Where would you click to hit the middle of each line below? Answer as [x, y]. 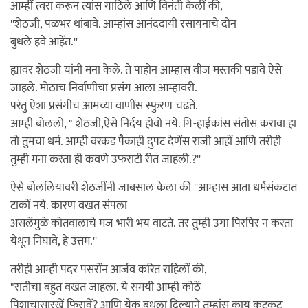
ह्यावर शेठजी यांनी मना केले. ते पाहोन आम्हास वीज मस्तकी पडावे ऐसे [146, 70]
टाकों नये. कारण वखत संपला [69, 206]
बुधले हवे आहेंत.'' [44, 42]
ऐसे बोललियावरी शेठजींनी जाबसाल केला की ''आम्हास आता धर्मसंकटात [154, 188]
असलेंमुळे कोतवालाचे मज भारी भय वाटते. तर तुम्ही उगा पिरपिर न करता [152, 223]
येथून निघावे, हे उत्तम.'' [54, 241]
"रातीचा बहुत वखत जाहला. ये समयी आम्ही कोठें [106, 287]
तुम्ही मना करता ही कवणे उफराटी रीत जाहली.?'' [106, 159]
